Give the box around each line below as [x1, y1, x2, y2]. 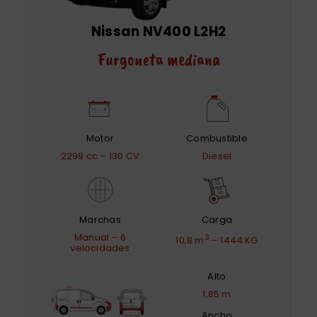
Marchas [79, 212, 121, 226]
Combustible [186, 131, 248, 145]
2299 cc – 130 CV [60, 149, 140, 163]
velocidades [70, 241, 130, 255]
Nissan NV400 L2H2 [91, 21, 226, 41]
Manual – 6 [74, 230, 126, 244]
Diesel [202, 149, 232, 163]
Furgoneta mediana [97, 47, 220, 71]
